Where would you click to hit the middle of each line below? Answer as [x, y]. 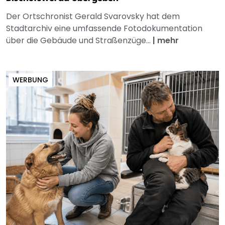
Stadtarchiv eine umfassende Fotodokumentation [104, 28]
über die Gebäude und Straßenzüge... [79, 40]
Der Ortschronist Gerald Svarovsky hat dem [93, 16]
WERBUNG [30, 80]
